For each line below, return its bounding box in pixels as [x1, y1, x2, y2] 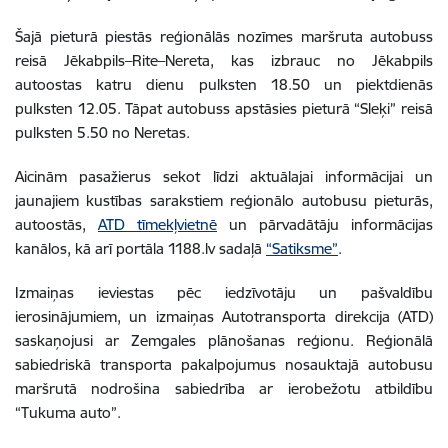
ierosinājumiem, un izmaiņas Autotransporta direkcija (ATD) [15, 306, 433, 326]
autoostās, [15, 214, 98, 234]
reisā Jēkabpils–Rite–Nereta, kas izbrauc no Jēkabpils [15, 50, 433, 70]
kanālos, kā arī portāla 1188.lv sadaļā [15, 238, 266, 258]
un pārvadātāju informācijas [217, 214, 433, 234]
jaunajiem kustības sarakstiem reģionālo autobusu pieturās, [15, 190, 433, 210]
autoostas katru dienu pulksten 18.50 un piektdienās [15, 74, 433, 94]
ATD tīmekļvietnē [98, 214, 217, 234]
